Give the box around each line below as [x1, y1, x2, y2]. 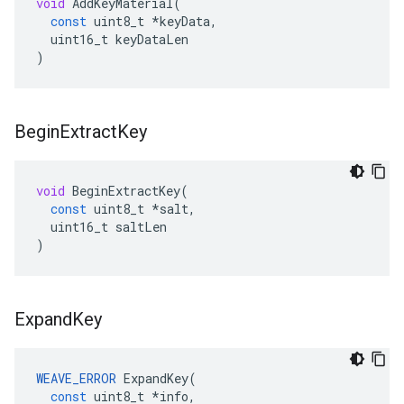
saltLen [115, 218, 167, 235]
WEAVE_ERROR [36, 370, 116, 387]
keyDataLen [115, 31, 188, 48]
